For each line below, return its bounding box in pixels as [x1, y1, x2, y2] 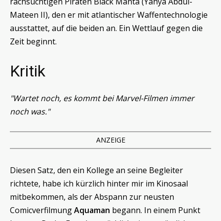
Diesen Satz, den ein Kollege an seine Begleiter [10, 164, 183, 176]
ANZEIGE [96, 135, 125, 145]
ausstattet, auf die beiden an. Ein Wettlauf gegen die [10, 23, 203, 34]
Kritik [10, 62, 45, 81]
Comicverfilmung [10, 204, 74, 216]
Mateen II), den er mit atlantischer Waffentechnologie [10, 9, 208, 21]
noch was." [10, 106, 50, 117]
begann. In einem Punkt [110, 204, 200, 216]
